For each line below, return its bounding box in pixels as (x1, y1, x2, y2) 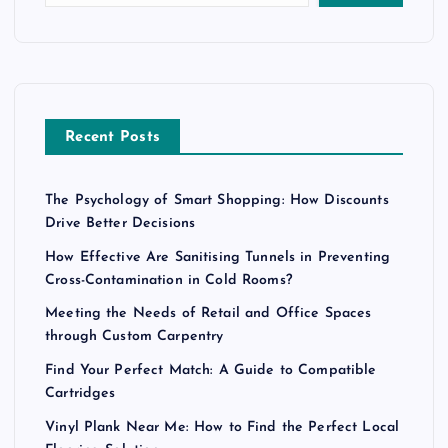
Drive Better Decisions (45, 216, 196, 232)
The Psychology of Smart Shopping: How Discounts (45, 193, 389, 209)
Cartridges (45, 386, 116, 402)
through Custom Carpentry (45, 329, 224, 345)
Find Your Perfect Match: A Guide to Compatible (45, 363, 377, 379)
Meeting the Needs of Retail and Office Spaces (45, 306, 372, 322)
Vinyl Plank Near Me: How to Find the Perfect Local (45, 419, 400, 435)
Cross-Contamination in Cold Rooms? (45, 272, 292, 288)
